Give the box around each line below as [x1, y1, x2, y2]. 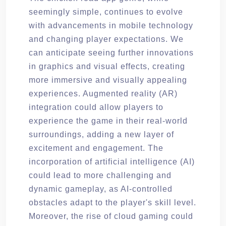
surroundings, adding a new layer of [29, 130, 174, 139]
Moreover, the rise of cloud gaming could [29, 211, 193, 220]
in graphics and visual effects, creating [29, 62, 185, 71]
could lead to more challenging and [29, 171, 172, 180]
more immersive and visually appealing [29, 75, 187, 84]
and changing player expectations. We [29, 34, 184, 43]
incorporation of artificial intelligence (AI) [29, 157, 195, 166]
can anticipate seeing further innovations [29, 48, 194, 57]
